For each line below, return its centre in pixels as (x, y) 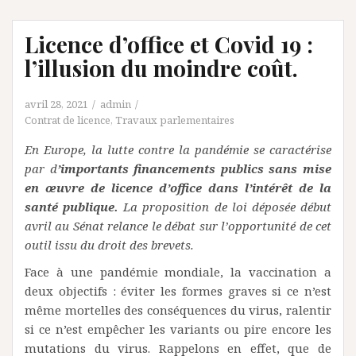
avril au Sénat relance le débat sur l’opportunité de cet (178, 226)
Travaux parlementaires (175, 120)
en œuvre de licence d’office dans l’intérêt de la (178, 188)
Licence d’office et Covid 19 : (169, 44)
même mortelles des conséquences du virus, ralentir (178, 310)
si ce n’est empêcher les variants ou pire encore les (178, 329)
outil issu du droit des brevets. (109, 245)
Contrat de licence (68, 120)
